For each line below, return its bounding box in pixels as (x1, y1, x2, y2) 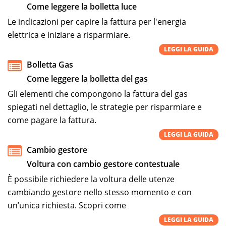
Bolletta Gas (27, 59, 73, 70)
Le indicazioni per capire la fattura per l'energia (8, 16, 186, 27)
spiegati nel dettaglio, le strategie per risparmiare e (8, 101, 202, 112)
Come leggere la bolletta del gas (27, 73, 148, 84)
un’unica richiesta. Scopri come (8, 199, 126, 211)
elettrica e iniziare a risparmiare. (8, 29, 130, 40)
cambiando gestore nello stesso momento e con (8, 186, 192, 198)
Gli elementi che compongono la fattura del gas (8, 88, 188, 99)
